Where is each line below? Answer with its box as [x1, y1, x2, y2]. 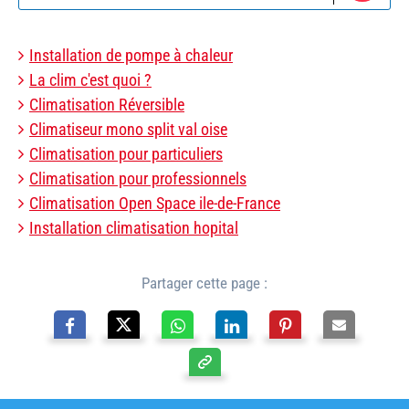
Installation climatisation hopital [29, 217, 238, 237]
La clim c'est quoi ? [29, 69, 152, 89]
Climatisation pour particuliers [29, 143, 223, 163]
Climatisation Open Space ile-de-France [29, 193, 280, 213]
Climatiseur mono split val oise [29, 119, 227, 139]
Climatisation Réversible [29, 94, 184, 114]
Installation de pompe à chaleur [29, 45, 233, 65]
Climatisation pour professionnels [29, 168, 246, 188]
